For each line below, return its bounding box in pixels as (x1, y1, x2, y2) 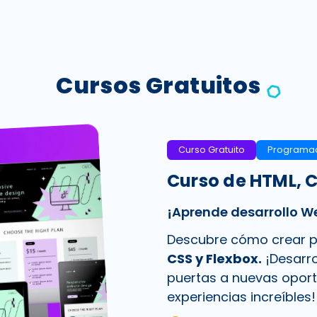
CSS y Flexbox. (167, 249, 262, 267)
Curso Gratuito (178, 143, 245, 156)
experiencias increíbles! (167, 287, 316, 306)
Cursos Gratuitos (56, 69, 261, 102)
